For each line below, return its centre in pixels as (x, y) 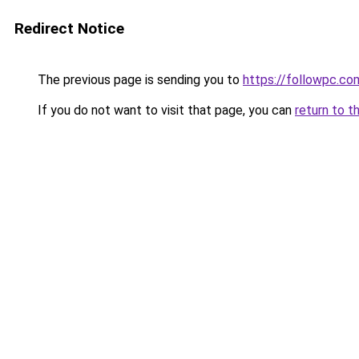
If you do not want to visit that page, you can (165, 110)
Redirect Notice (69, 28)
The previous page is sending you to (139, 80)
